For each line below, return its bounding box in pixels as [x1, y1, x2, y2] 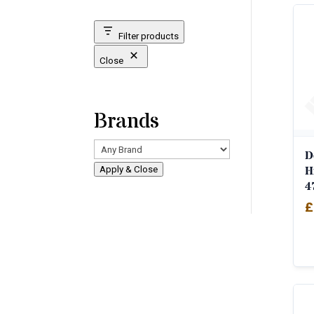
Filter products [118, 30, 179, 41]
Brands [94, 107, 160, 136]
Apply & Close [100, 164, 158, 175]
